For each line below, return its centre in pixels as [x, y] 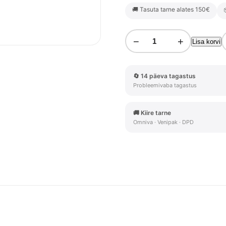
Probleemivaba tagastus [165, 85]
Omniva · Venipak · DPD [163, 122]
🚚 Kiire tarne [152, 113]
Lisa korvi [206, 42]
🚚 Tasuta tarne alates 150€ [171, 9]
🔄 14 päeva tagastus [164, 76]
